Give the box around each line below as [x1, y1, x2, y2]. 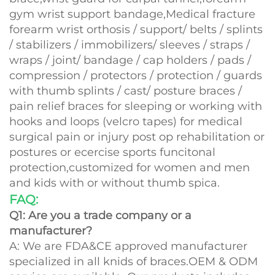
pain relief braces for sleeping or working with [9, 99, 262, 114]
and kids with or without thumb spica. [9, 176, 220, 190]
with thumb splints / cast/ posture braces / [9, 84, 242, 98]
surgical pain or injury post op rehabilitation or [9, 130, 265, 144]
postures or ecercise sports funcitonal [9, 145, 215, 160]
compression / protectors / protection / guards [9, 69, 262, 83]
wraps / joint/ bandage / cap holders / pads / [9, 53, 251, 68]
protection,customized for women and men [9, 161, 250, 175]
